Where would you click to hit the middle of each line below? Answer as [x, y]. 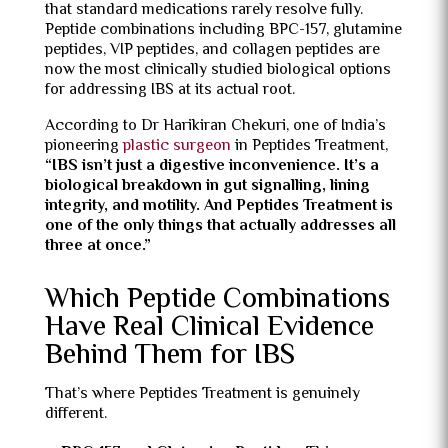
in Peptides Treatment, [309, 146]
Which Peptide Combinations [217, 300]
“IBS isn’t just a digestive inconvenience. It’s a [211, 166]
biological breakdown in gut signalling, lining [207, 186]
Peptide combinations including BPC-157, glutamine [223, 30]
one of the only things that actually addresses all [220, 226]
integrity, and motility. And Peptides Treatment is [218, 206]
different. [75, 414]
